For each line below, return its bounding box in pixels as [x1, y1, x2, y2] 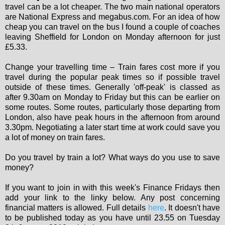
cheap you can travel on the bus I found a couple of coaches [5, 23, 220, 32]
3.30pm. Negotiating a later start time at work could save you [5, 123, 220, 132]
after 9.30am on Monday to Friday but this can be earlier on [5, 93, 220, 102]
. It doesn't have [164, 203, 220, 212]
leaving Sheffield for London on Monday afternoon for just [5, 33, 220, 42]
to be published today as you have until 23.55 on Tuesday [5, 213, 220, 222]
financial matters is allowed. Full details [5, 203, 148, 212]
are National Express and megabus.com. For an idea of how [5, 13, 220, 22]
